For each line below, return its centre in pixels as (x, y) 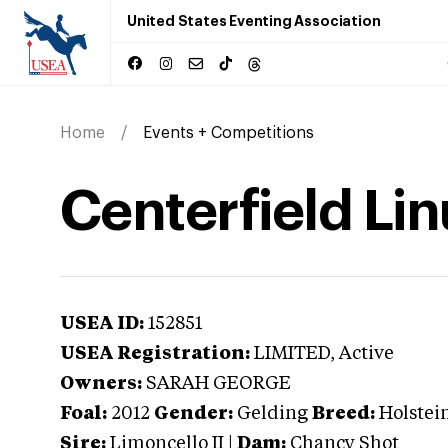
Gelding (272, 414)
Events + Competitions (228, 133)
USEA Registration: (155, 354)
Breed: (343, 414)
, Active (362, 354)
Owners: (101, 384)
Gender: (193, 414)
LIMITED (292, 354)
